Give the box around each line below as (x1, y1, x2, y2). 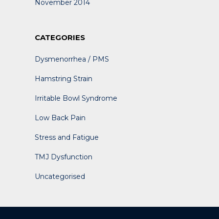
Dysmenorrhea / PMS (35, 55, 109, 64)
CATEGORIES (35, 33, 85, 42)
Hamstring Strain (35, 74, 92, 83)
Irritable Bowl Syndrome (35, 94, 117, 103)
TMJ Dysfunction (35, 153, 92, 161)
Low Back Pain (35, 113, 86, 122)
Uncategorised (35, 172, 85, 181)
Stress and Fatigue (35, 133, 99, 142)
